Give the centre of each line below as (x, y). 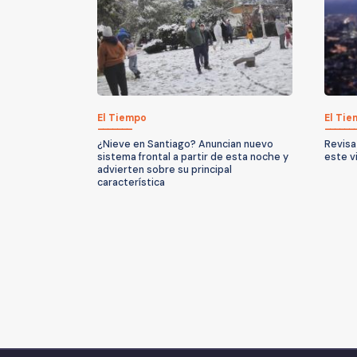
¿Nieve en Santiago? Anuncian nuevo (185, 144)
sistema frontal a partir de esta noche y (193, 157)
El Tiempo (122, 118)
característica (131, 182)
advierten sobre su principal (165, 169)
